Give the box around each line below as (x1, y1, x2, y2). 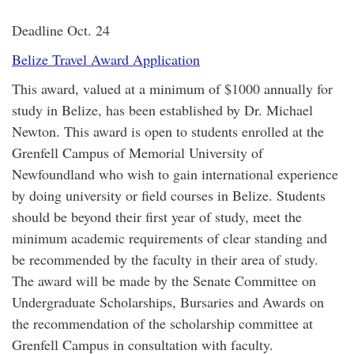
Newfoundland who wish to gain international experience (12, 164, 338, 183)
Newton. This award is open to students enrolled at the (12, 122, 324, 141)
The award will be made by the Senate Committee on (12, 271, 316, 290)
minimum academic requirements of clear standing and (12, 228, 327, 247)
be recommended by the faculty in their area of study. (12, 250, 318, 269)
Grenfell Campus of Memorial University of (12, 143, 263, 162)
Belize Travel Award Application (12, 50, 200, 69)
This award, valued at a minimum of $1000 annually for (12, 79, 333, 98)
